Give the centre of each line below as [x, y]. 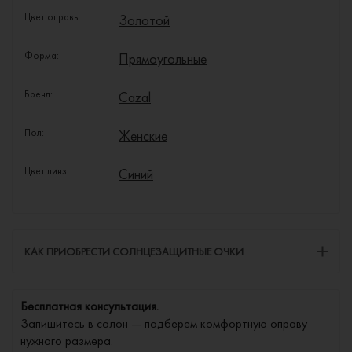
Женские [143, 135]
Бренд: [38, 93]
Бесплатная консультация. [90, 306]
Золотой [144, 20]
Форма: [42, 55]
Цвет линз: [47, 170]
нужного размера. [67, 340]
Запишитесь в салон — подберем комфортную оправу [164, 323]
